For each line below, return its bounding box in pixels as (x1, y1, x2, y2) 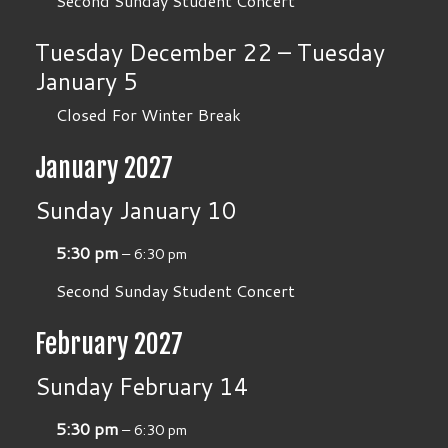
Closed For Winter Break (55, 103, 241, 127)
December (129, 34, 237, 69)
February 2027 (35, 328, 184, 361)
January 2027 (35, 152, 174, 185)
